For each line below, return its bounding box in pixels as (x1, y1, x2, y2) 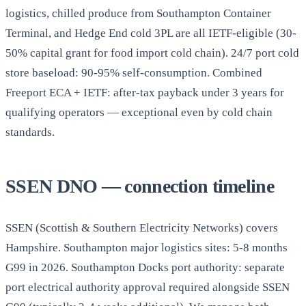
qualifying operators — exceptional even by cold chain (5, 106, 273, 120)
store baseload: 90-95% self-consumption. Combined (5, 66, 262, 80)
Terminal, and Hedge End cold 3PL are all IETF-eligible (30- (5, 27, 296, 40)
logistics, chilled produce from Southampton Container (5, 7, 271, 20)
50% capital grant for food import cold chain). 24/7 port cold (5, 46, 299, 60)
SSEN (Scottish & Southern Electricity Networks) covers (5, 221, 278, 235)
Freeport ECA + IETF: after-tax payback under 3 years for (5, 86, 284, 100)
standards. (5, 126, 55, 139)
